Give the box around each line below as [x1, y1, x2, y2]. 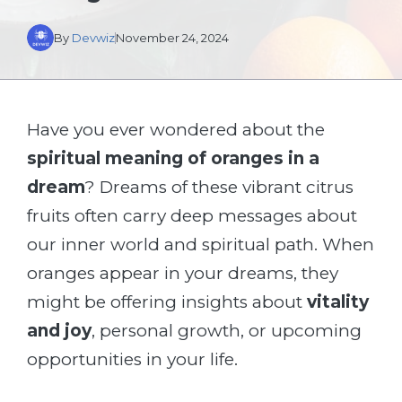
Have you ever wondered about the [27, 119, 325, 140]
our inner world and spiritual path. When [27, 234, 374, 255]
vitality [307, 292, 369, 312]
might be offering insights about [27, 292, 307, 312]
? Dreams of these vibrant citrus [85, 177, 354, 197]
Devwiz [72, 31, 115, 45]
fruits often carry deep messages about [27, 205, 357, 226]
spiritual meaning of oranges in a [27, 148, 319, 169]
